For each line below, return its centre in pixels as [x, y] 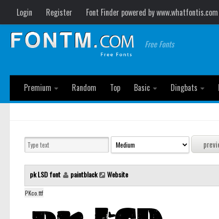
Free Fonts [160, 44]
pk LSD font [46, 175]
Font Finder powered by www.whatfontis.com [152, 12]
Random [84, 88]
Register [59, 12]
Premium [38, 88]
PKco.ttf [34, 193]
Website [118, 175]
